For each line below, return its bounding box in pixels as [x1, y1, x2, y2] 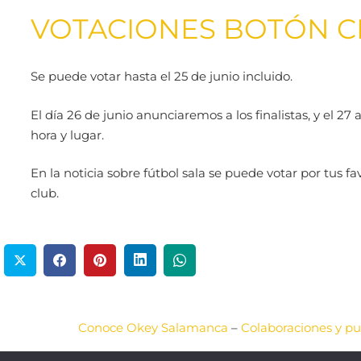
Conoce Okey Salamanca [77, 319, 228, 335]
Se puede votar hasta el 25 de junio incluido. [30, 68, 293, 85]
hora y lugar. [30, 127, 104, 143]
